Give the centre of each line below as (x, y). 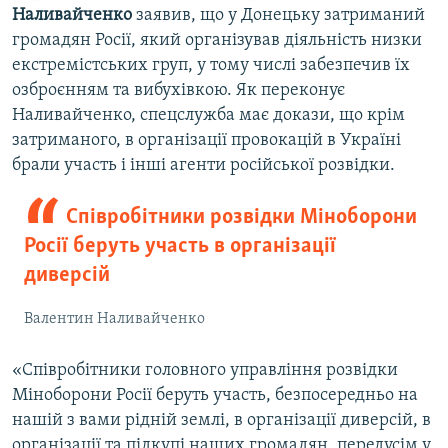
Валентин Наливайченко (114, 319)
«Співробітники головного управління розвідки (205, 371)
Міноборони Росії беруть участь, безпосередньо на (215, 396)
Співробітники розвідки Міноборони (241, 218)
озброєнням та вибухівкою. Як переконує (178, 91)
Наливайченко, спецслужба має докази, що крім (208, 116)
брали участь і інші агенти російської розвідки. (203, 166)
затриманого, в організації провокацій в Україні (206, 141)
